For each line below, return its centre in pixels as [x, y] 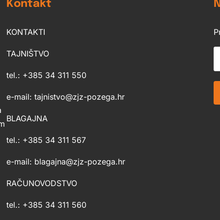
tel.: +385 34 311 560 [46, 205]
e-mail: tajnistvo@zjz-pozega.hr [65, 96]
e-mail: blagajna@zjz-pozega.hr [66, 161]
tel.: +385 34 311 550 [46, 75]
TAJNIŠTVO [27, 53]
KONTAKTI [26, 32]
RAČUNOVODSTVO [41, 183]
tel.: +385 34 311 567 [46, 140]
